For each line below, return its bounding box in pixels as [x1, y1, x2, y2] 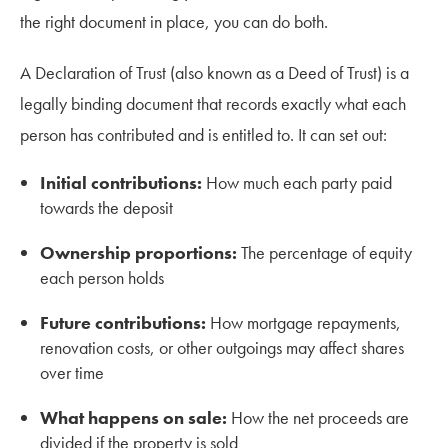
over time [40, 360, 104, 384]
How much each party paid [202, 170, 392, 194]
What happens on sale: [40, 405, 227, 429]
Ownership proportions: [40, 240, 237, 264]
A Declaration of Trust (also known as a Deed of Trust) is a [20, 60, 409, 84]
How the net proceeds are [227, 405, 409, 429]
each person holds [40, 265, 164, 289]
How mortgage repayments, [206, 310, 401, 334]
